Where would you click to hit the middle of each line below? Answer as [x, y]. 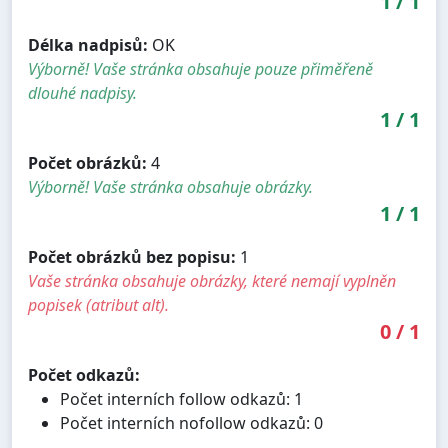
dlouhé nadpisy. [82, 93]
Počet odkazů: [84, 375]
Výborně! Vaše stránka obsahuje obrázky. [170, 187]
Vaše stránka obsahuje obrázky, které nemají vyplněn [212, 281]
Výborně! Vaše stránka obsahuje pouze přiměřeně [200, 69]
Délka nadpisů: [88, 45]
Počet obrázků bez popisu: [132, 257]
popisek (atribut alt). [98, 305]
